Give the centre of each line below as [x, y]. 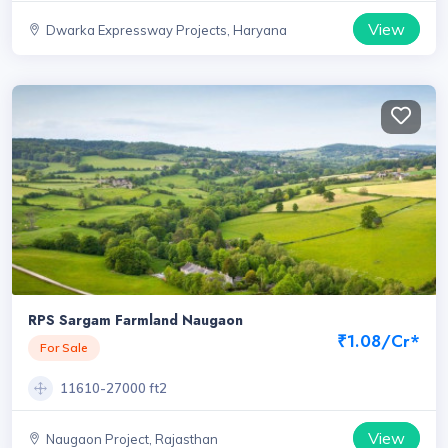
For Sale [64, 347]
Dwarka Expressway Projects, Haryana [166, 29]
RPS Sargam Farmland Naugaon [135, 319]
